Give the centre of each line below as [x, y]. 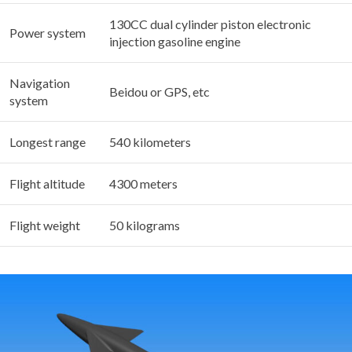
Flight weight [45, 225]
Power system [48, 33]
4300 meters [143, 184]
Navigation [40, 83]
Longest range [48, 142]
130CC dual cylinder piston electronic [210, 24]
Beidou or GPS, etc [159, 92]
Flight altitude [47, 184]
